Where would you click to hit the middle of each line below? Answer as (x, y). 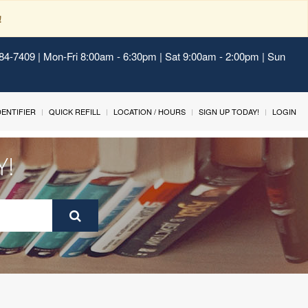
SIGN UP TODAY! (229, 111)
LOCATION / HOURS (150, 111)
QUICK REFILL (75, 111)
